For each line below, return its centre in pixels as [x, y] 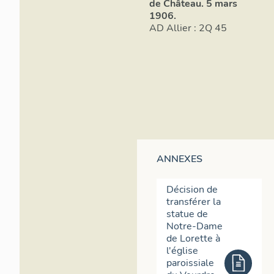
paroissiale [190, 263]
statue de [187, 214]
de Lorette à [193, 239]
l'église [182, 251]
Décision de [192, 190]
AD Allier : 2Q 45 [210, 28]
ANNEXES [180, 159]
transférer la [194, 202]
